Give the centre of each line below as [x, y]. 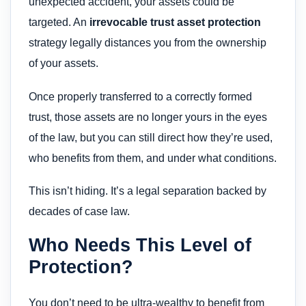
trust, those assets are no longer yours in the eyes [148, 117]
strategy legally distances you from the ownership [148, 43]
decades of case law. [79, 212]
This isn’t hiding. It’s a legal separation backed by [148, 191]
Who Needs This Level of [140, 245]
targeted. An [59, 23]
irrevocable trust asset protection [175, 23]
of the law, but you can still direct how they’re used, [151, 137]
